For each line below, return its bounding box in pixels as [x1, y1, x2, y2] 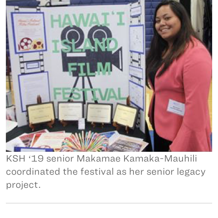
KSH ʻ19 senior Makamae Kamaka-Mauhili [6, 153, 197, 164]
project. [6, 180, 41, 190]
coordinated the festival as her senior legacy [6, 166, 206, 177]
